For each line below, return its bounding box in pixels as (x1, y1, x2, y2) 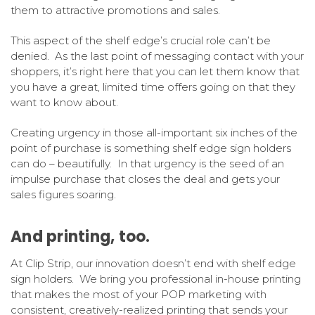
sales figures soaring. (11, 188, 116, 202)
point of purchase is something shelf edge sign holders (11, 141, 291, 155)
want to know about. (11, 96, 118, 110)
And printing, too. (11, 226, 150, 248)
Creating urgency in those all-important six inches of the (11, 126, 297, 140)
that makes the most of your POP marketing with (11, 288, 266, 302)
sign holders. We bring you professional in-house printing (11, 272, 301, 286)
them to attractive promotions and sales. (11, 4, 220, 18)
